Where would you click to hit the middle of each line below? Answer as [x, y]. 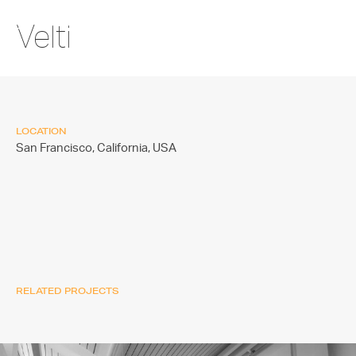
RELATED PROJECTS [68, 290]
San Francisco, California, [84, 148]
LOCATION [41, 131]
